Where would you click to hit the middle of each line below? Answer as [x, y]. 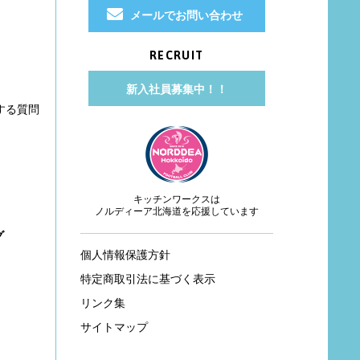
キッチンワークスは [176, 199]
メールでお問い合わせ [186, 15]
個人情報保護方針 [125, 255]
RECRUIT [176, 56]
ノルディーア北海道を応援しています [176, 211]
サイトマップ [114, 327]
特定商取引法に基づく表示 [147, 279]
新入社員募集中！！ [176, 89]
